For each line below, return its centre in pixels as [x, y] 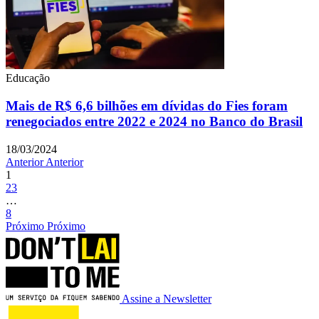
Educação [28, 78]
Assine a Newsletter [167, 298]
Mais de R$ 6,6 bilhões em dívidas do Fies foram [147, 106]
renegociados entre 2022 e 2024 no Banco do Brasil [154, 122]
